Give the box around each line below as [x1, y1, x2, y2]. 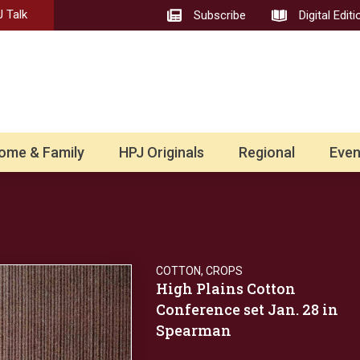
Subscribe [194, 8, 247, 23]
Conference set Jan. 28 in [156, 300, 338, 320]
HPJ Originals [118, 144, 204, 162]
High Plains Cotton [156, 279, 296, 299]
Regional [239, 144, 296, 162]
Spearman [156, 321, 231, 341]
